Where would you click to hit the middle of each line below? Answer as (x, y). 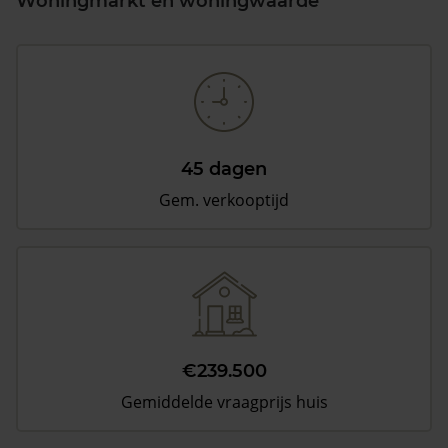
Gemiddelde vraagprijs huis (224, 402)
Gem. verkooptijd (224, 200)
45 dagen (224, 169)
